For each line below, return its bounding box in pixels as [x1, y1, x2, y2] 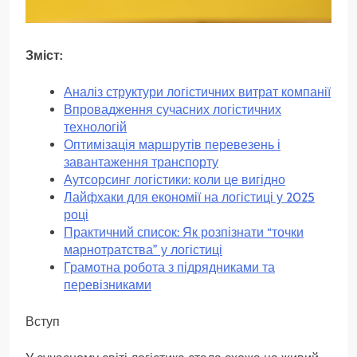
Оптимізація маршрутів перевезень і [64, 136, 280, 152]
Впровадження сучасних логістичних [64, 101, 281, 117]
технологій [64, 119, 127, 135]
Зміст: [25, 47, 63, 63]
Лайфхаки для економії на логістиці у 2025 [64, 189, 315, 205]
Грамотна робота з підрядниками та [64, 259, 275, 275]
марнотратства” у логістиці [64, 241, 222, 257]
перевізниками [64, 277, 151, 292]
